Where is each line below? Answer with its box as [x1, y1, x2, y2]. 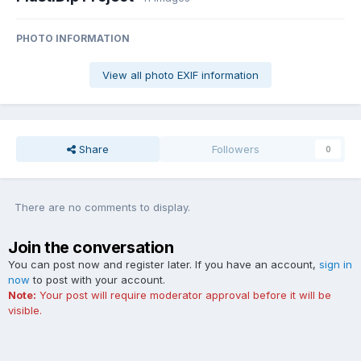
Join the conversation [8, 238, 174, 258]
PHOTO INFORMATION [16, 32, 130, 45]
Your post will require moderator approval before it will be [36, 288, 331, 302]
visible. [8, 304, 42, 317]
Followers [212, 143, 260, 156]
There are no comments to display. [15, 201, 190, 214]
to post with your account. [30, 273, 165, 287]
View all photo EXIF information [102, 68, 259, 82]
